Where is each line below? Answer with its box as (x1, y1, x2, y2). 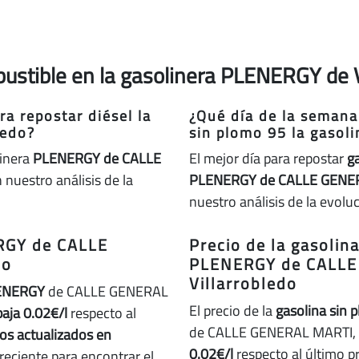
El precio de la (189, 300, 276, 321)
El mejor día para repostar (189, 147, 347, 169)
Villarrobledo (189, 271, 297, 296)
